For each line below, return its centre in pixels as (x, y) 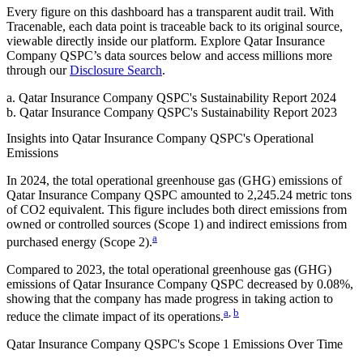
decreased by (280, 284)
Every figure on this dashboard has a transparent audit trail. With (170, 12)
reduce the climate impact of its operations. (115, 317)
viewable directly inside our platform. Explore (125, 41)
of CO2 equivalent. (57, 209)
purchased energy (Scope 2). (79, 241)
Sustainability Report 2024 (268, 98)
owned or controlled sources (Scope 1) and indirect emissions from (177, 224)
